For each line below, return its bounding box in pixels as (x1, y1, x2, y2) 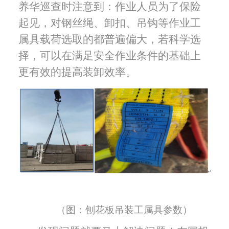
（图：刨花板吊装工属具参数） (56, 204, 192, 216)
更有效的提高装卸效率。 (18, 66, 136, 79)
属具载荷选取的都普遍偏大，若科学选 (18, 33, 201, 46)
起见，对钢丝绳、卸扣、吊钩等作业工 (18, 17, 201, 30)
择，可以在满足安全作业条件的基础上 (18, 50, 201, 62)
